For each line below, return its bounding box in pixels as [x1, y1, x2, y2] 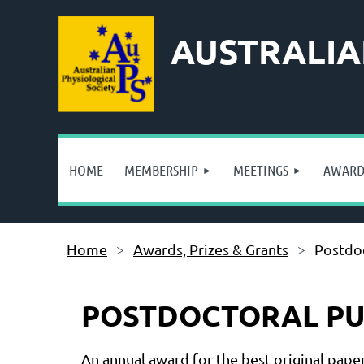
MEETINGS [233, 161, 288, 179]
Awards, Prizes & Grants [133, 240, 288, 258]
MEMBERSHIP [124, 161, 198, 179]
